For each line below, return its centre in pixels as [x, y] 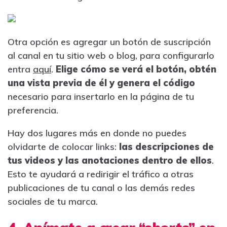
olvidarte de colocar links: [63, 146]
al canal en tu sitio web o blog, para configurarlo [111, 55]
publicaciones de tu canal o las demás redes [101, 187]
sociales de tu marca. [54, 201]
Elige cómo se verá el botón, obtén [136, 69]
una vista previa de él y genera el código [101, 83]
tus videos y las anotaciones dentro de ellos [110, 160]
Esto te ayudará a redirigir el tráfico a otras [101, 174]
